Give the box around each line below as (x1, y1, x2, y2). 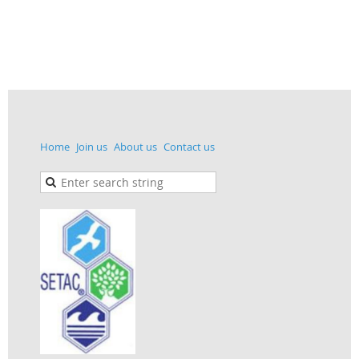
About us (114, 139, 157, 154)
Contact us (163, 139, 215, 154)
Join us (76, 139, 107, 154)
